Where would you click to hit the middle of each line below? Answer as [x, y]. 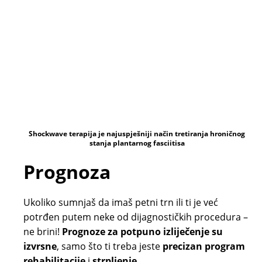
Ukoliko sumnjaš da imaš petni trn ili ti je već [121, 202]
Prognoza [67, 171]
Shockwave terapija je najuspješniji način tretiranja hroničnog [137, 133]
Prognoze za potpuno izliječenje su [142, 231]
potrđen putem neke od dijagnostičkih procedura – [136, 217]
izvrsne [40, 246]
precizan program [204, 246]
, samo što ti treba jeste [110, 246]
